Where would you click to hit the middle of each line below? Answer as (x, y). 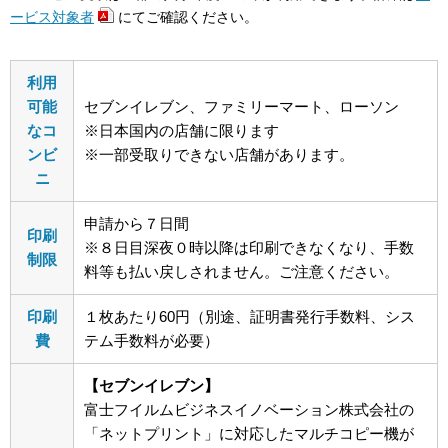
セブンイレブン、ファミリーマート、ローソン (241, 106)
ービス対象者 (52, 17)
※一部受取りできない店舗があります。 (219, 154)
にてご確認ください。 (188, 17)
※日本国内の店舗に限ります (181, 130)
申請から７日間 (136, 223)
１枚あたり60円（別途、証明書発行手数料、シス (249, 316)
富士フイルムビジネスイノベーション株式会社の (249, 409)
